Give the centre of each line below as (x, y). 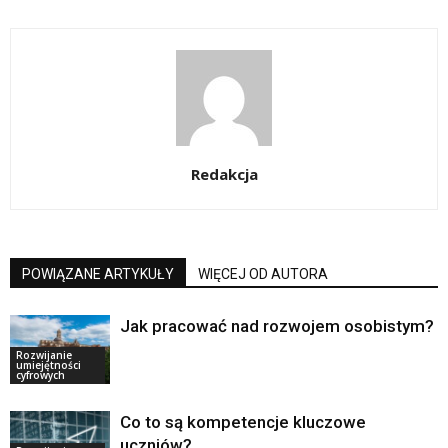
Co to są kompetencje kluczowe (243, 422)
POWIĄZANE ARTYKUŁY (98, 274)
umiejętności (48, 364)
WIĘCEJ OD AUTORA (263, 274)
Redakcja (224, 174)
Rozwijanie (44, 354)
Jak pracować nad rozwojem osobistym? (277, 326)
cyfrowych (40, 374)
